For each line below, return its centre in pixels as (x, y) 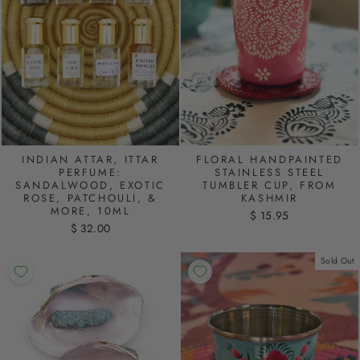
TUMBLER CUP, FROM (270, 185)
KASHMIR (270, 198)
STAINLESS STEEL (270, 172)
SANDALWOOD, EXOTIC (90, 185)
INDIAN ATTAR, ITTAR (90, 159)
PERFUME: (90, 172)
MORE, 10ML (90, 211)
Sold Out (337, 260)
